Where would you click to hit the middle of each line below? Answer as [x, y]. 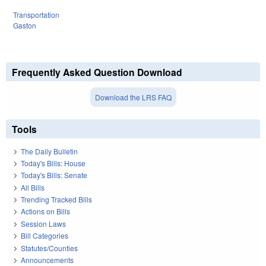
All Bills [33, 187]
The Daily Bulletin [49, 151]
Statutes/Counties [49, 248]
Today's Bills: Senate [54, 175]
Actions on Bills [45, 211]
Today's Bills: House [53, 163]
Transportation [36, 15]
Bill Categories [45, 236]
